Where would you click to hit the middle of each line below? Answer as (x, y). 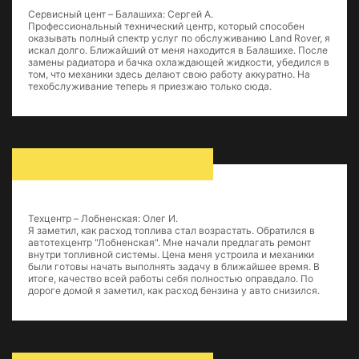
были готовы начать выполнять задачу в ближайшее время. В (174, 266)
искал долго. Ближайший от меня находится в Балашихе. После (178, 50)
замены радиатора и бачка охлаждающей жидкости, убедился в (179, 62)
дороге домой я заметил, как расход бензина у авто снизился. (174, 290)
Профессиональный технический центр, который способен (166, 26)
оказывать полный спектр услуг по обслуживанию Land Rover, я (179, 38)
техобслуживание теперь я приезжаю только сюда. (150, 86)
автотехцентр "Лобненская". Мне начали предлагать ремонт (169, 242)
